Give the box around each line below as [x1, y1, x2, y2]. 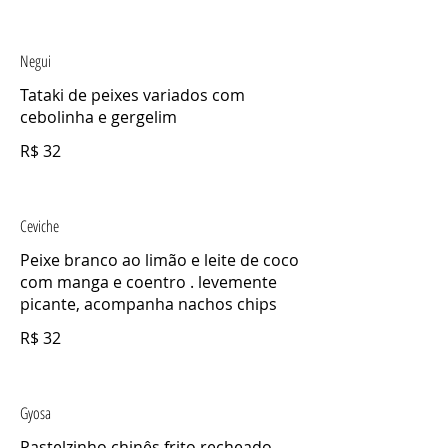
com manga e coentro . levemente [20, 271, 277, 294]
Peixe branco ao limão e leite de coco [20, 249, 299, 272]
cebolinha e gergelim [20, 106, 177, 129]
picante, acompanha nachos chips [20, 293, 277, 316]
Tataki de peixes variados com [20, 84, 245, 107]
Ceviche [20, 215, 59, 238]
